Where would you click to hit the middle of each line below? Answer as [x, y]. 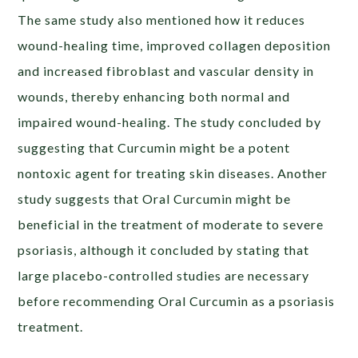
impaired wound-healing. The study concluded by [170, 122]
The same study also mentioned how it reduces [162, 20]
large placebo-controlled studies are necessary [164, 276]
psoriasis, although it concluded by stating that [164, 250]
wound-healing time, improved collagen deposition [175, 46]
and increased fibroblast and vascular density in [166, 71]
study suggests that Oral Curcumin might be [155, 199]
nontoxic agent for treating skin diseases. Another [173, 173]
